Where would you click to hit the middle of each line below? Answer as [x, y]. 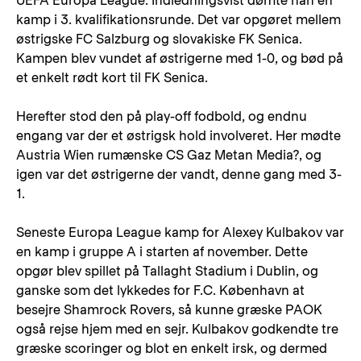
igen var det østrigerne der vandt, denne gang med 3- [179, 174]
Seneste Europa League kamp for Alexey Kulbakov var [180, 232]
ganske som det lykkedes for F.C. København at [160, 290]
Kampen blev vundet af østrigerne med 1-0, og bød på [180, 58]
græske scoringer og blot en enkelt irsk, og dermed [172, 349]
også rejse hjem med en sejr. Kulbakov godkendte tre [177, 329]
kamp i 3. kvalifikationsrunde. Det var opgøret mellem [178, 20]
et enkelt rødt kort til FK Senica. [112, 78]
